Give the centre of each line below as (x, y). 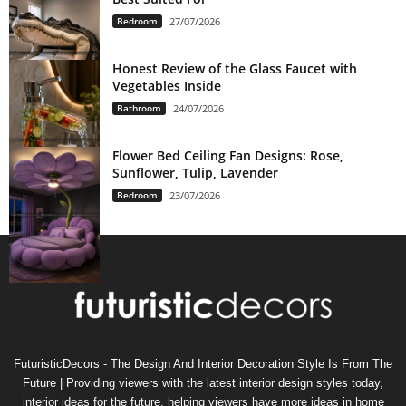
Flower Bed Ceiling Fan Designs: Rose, (228, 155)
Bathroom (139, 107)
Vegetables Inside (167, 85)
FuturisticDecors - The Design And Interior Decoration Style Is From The (203, 363)
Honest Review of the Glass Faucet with (235, 68)
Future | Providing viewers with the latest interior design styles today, (203, 382)
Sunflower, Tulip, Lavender (195, 172)
